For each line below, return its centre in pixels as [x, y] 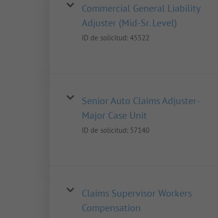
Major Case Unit [114, 116]
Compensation [111, 208]
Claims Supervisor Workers [137, 193]
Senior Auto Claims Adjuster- [141, 101]
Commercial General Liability [141, 9]
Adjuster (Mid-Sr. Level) [129, 23]
